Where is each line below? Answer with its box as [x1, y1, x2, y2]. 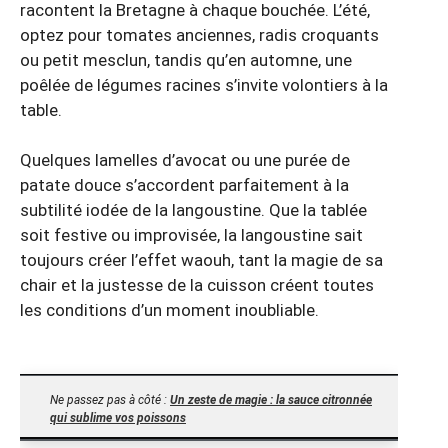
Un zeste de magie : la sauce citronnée [170, 392, 372, 407]
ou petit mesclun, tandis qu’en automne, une [20, 49, 352, 70]
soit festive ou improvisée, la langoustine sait [20, 225, 363, 246]
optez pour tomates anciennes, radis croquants [20, 24, 379, 45]
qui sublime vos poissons [50, 410, 186, 425]
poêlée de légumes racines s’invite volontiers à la [20, 74, 388, 95]
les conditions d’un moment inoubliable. [20, 300, 319, 321]
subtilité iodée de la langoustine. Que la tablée [20, 200, 367, 221]
